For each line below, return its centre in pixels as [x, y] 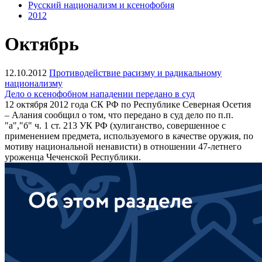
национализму [34, 83]
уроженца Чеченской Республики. [73, 157]
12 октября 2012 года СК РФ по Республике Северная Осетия [128, 104]
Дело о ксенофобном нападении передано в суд [100, 94]
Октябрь [42, 44]
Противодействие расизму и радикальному [135, 73]
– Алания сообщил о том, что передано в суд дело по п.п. [119, 115]
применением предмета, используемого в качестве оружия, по [129, 136]
